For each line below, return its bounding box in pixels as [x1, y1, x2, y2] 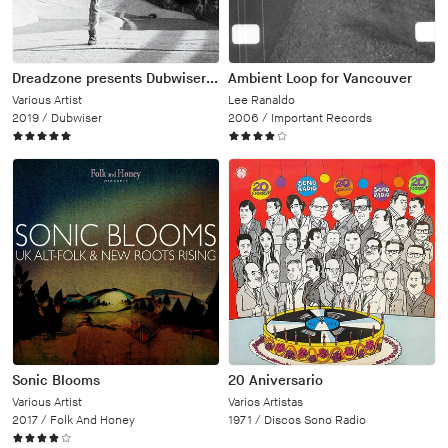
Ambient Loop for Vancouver [228, 70, 412, 87]
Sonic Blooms [12, 372, 100, 389]
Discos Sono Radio [264, 413, 366, 428]
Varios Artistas [228, 395, 303, 410]
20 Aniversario [228, 372, 323, 389]
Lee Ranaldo [228, 93, 295, 108]
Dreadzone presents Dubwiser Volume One [206, 70, 218, 87]
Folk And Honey [50, 413, 135, 428]
